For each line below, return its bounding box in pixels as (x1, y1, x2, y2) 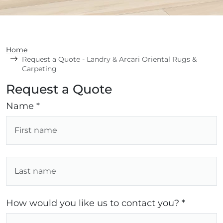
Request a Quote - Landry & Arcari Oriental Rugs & (22, 55, 197, 64)
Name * (6, 101, 40, 112)
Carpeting (22, 64, 57, 74)
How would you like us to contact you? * (6, 198, 185, 209)
